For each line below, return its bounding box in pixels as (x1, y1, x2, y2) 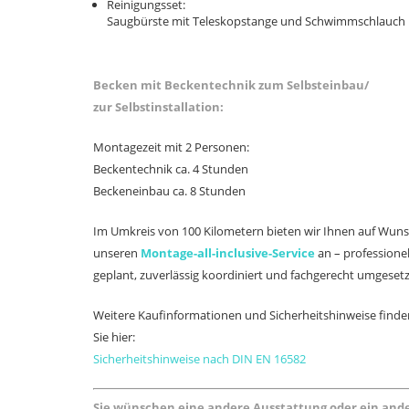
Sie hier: (93, 329, 135, 345)
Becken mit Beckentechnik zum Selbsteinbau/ (93, 77, 369, 93)
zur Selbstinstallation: (93, 99, 224, 115)
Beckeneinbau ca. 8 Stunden (93, 183, 246, 199)
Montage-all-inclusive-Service (141, 245, 315, 261)
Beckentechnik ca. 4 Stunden (93, 161, 248, 177)
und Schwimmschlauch (278, 13, 405, 29)
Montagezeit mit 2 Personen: (93, 139, 249, 155)
